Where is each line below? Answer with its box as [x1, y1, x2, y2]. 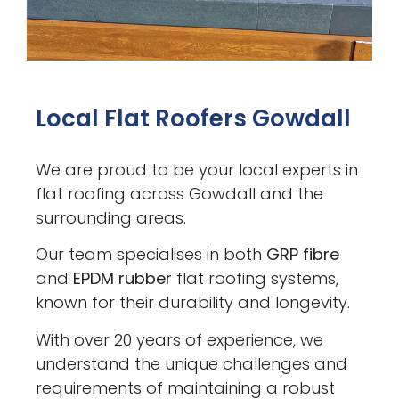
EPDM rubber [73, 267, 173, 290]
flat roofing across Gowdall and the [36, 182, 324, 205]
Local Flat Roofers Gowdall [36, 102, 352, 134]
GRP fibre [266, 243, 340, 266]
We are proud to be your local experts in [36, 158, 359, 181]
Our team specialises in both [36, 243, 267, 266]
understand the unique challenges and [36, 352, 348, 375]
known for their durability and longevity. [36, 291, 351, 314]
